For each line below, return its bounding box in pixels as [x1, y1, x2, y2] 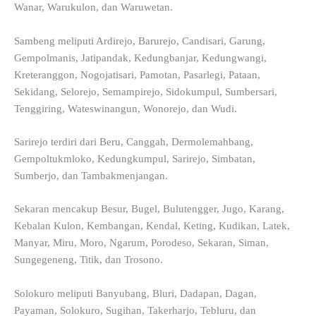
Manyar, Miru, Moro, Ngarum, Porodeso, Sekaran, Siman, [14, 237, 269, 249]
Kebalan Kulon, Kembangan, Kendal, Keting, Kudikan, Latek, [14, 220, 290, 232]
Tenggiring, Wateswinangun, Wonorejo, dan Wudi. [14, 102, 237, 114]
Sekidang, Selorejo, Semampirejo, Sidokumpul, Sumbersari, [14, 85, 277, 97]
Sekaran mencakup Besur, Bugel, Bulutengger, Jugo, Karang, [14, 203, 284, 215]
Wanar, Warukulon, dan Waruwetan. [14, 1, 173, 13]
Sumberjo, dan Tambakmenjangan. [14, 170, 168, 181]
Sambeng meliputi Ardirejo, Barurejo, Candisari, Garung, [14, 35, 265, 47]
